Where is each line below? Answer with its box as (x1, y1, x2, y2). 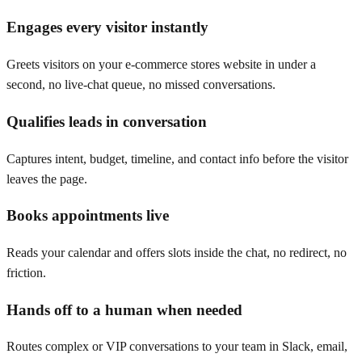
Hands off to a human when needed (6, 301, 242, 318)
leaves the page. (6, 171, 87, 186)
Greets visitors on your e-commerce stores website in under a (6, 57, 316, 72)
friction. (6, 266, 46, 280)
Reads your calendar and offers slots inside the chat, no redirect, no (6, 246, 347, 260)
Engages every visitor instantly (6, 19, 208, 36)
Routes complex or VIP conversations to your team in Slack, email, (6, 339, 347, 354)
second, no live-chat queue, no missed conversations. (6, 78, 276, 92)
